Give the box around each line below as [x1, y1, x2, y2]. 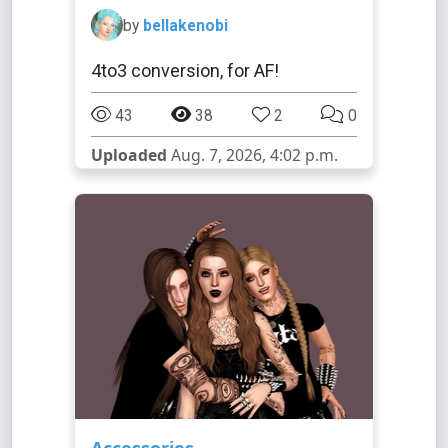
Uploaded [91, 144, 167, 166]
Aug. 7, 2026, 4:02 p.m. [167, 144, 338, 166]
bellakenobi [143, 15, 228, 35]
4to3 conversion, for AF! [91, 60, 279, 81]
